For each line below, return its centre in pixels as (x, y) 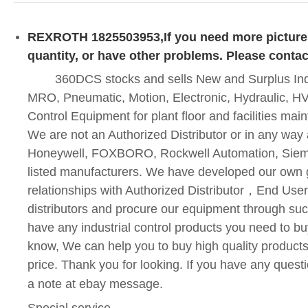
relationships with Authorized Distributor (136, 190)
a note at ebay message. (95, 284)
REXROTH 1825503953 (94, 37)
